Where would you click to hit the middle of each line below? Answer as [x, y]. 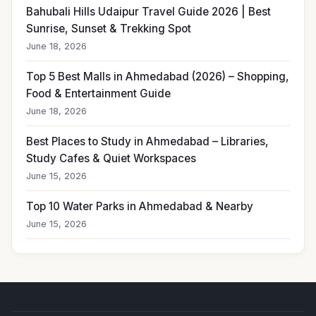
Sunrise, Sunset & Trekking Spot [109, 29]
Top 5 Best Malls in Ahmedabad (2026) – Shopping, [158, 77]
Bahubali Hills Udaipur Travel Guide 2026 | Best [148, 12]
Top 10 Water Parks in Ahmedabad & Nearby [140, 207]
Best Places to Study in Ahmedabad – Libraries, [147, 142]
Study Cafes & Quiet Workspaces [111, 159]
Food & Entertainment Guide [98, 94]
